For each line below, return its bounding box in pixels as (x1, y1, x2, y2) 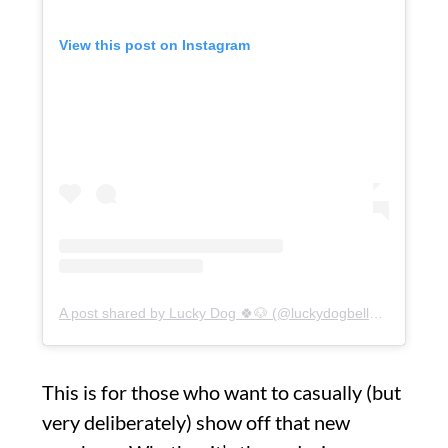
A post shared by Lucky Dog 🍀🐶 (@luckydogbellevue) (369, 304, 383, 321)
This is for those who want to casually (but (42, 379, 401, 404)
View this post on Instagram (59, 37, 250, 54)
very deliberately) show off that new (42, 409, 350, 434)
